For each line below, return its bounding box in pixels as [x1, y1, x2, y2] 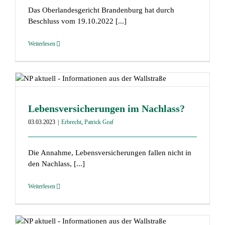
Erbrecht [61, 119, 81, 126]
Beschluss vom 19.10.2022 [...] [28, 17, 127, 26]
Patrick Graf [84, 119, 114, 126]
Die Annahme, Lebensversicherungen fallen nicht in [28, 149, 191, 157]
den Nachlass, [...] [28, 160, 85, 168]
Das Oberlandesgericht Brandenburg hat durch [28, 6, 174, 15]
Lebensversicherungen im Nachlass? [28, 103, 185, 115]
